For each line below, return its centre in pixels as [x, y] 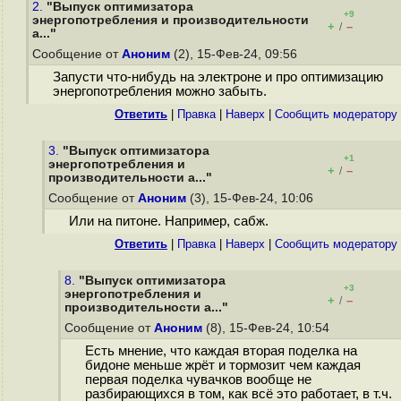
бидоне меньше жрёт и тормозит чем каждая [222, 366]
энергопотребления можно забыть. [159, 92]
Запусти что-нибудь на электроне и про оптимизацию [218, 77]
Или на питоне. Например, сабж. [168, 222]
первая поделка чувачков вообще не [198, 380]
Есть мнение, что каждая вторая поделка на [221, 351]
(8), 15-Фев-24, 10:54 [268, 328]
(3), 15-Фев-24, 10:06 [252, 198]
